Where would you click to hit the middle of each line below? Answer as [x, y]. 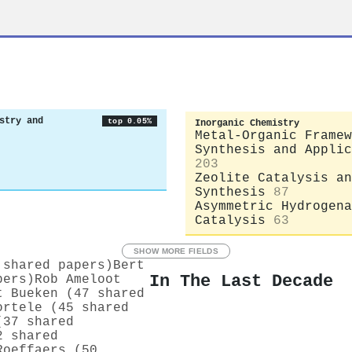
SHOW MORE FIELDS [176, 251]
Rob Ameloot [78, 279]
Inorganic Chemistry [247, 123]
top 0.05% [130, 121]
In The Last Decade [241, 282]
